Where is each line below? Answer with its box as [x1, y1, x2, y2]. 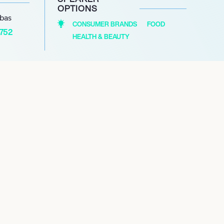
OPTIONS [57, 2, 97, 15]
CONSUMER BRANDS [72, 19, 137, 29]
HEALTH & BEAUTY [72, 32, 129, 42]
